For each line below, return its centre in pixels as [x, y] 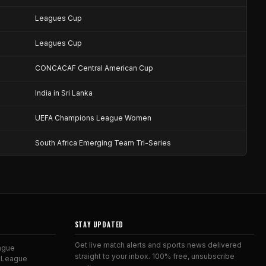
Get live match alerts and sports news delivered [158, 245]
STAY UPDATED [99, 224]
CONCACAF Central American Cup [94, 68]
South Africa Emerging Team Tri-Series [103, 143]
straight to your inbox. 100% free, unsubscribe [154, 256]
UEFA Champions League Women [93, 118]
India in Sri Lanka [64, 93]
